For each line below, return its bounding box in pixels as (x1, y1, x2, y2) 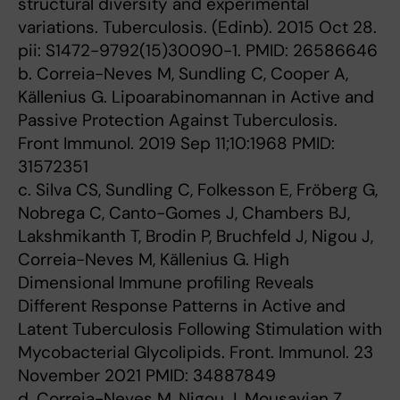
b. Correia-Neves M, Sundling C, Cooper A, (18, 62, 348, 85)
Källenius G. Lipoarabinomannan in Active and (18, 86, 374, 108)
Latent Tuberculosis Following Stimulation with (18, 318, 382, 340)
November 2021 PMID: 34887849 (18, 364, 276, 387)
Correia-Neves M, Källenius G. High (18, 248, 289, 271)
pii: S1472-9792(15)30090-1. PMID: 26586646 (18, 39, 378, 62)
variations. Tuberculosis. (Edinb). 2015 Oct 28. (18, 16, 377, 38)
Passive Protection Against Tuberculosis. (18, 109, 337, 131)
